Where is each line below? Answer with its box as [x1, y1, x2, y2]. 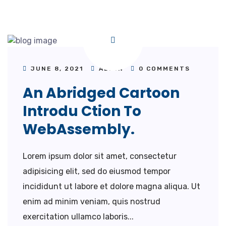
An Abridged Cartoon [23, 83, 180, 103]
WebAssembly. [23, 119, 135, 139]
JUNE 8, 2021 [28, 65, 86, 72]
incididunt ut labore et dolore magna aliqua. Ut [23, 181, 200, 191]
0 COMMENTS [136, 65, 190, 72]
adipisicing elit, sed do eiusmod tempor [23, 166, 171, 176]
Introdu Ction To [23, 101, 141, 121]
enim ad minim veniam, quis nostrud [23, 196, 160, 206]
